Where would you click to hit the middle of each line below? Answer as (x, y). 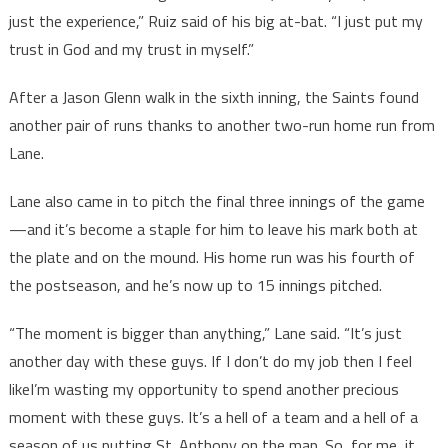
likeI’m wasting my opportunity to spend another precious (203, 389)
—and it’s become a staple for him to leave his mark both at (213, 229)
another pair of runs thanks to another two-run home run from (221, 125)
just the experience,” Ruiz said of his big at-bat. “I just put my (215, 21)
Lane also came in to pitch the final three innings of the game (216, 201)
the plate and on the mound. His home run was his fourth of (211, 257)
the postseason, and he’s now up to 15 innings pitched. (195, 285)
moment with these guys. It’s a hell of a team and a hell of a (213, 417)
